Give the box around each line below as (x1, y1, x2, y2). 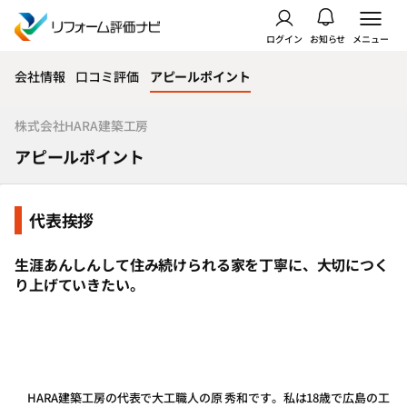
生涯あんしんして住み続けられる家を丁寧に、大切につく (15, 253, 389, 275)
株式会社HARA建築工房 (15, 116, 149, 134)
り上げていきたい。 (15, 273, 144, 295)
